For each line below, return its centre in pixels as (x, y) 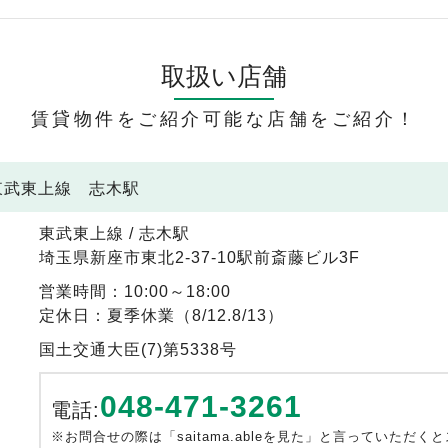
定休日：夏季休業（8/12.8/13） (161, 315)
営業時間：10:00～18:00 (135, 291)
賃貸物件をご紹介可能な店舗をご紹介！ (224, 119)
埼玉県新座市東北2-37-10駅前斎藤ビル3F (199, 257)
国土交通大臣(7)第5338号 (138, 349)
